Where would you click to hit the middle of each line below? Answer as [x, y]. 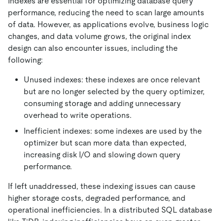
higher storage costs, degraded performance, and [97, 198]
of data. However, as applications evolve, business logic [108, 24]
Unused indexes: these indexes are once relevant [112, 79]
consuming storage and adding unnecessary [102, 103]
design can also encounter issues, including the [93, 48]
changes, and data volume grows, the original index [99, 36]
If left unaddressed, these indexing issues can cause [102, 186]
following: [25, 60]
